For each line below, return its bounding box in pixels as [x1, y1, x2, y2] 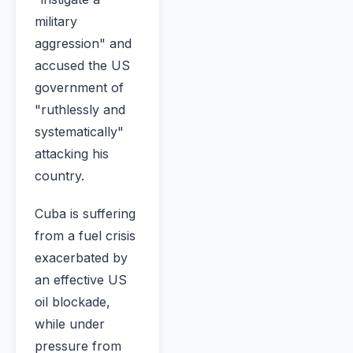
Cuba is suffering [35, 206, 136, 222]
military [35, 13, 77, 30]
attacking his [35, 146, 109, 162]
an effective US [35, 272, 127, 288]
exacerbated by [35, 250, 128, 266]
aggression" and [35, 35, 132, 52]
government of [35, 80, 124, 96]
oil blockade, [35, 294, 110, 310]
